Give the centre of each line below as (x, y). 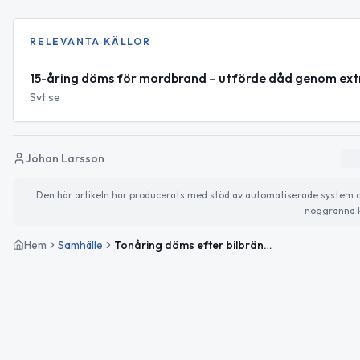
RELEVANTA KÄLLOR (90, 41)
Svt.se (45, 97)
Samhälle (80, 245)
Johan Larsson (65, 158)
